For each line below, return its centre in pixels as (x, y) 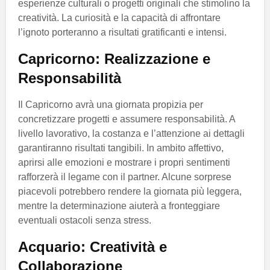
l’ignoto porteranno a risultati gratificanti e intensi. (122, 32)
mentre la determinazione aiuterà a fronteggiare (119, 206)
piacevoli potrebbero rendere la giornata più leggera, (130, 191)
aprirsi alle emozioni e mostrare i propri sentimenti (124, 162)
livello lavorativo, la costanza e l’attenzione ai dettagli (131, 133)
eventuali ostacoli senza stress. (85, 220)
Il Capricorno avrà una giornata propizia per (111, 104)
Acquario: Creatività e (93, 246)
